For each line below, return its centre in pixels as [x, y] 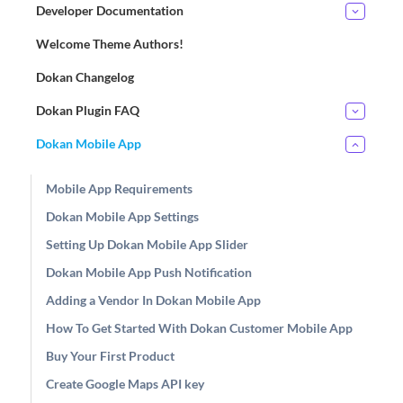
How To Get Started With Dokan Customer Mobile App [199, 328]
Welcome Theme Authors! [110, 44]
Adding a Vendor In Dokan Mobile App [153, 300]
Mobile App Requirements [119, 188]
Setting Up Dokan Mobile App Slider [147, 244]
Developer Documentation [110, 10]
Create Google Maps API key [125, 384]
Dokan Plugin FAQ [88, 110]
